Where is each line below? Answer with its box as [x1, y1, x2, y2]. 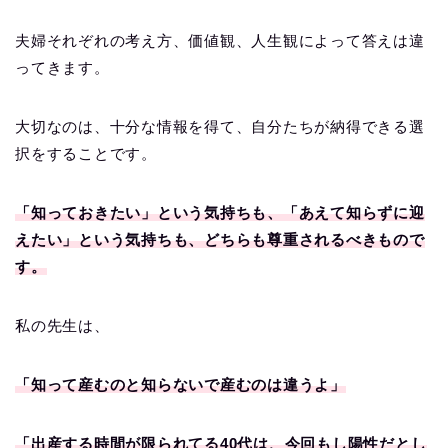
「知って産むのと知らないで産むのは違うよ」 [15, 375, 346, 393]
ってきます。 [15, 58, 110, 76]
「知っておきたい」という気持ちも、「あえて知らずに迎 [15, 203, 425, 221]
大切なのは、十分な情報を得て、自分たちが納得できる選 [15, 117, 425, 135]
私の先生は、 [15, 316, 110, 334]
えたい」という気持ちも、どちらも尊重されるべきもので [15, 230, 425, 248]
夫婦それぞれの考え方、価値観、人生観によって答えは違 [15, 31, 425, 49]
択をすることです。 [15, 144, 157, 162]
